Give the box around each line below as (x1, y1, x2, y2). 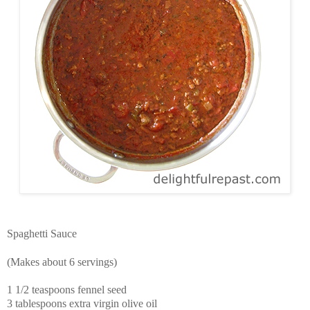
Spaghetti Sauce (7, 228, 77, 240)
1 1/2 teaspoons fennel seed (7, 284, 127, 296)
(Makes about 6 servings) (7, 256, 117, 268)
